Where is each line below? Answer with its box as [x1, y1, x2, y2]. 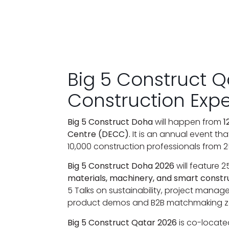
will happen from [155, 116, 223, 128]
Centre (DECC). [67, 128, 130, 140]
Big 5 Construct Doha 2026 [67, 160, 174, 172]
